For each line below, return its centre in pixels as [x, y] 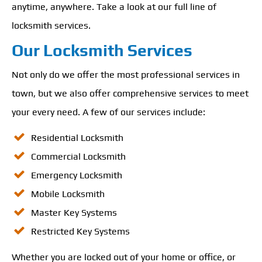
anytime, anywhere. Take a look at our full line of [114, 7]
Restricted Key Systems [80, 231]
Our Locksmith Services [102, 50]
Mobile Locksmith [68, 194]
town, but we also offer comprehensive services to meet [130, 93]
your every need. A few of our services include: [108, 112]
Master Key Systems [74, 213]
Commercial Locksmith [78, 156]
